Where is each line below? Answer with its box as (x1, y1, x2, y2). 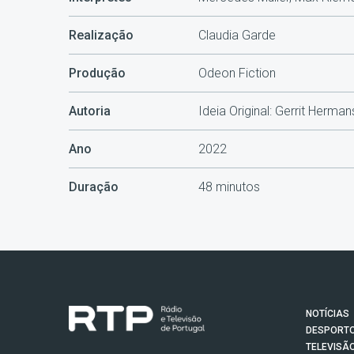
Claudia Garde (198, 28, 276, 43)
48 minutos (198, 179, 260, 195)
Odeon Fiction (198, 66, 276, 81)
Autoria (69, 104, 111, 119)
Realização (69, 28, 134, 43)
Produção (69, 66, 126, 81)
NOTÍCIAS (306, 308, 349, 320)
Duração (69, 179, 119, 195)
